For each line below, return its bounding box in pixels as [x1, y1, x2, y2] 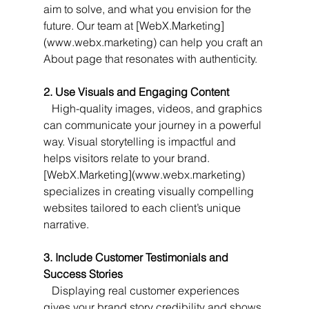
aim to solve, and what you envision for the [43, 1, 254, 16]
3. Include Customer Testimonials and [43, 250, 231, 264]
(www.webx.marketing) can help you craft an [43, 34, 266, 49]
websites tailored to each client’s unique [43, 200, 243, 215]
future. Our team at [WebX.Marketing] [43, 18, 224, 32]
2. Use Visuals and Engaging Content [43, 84, 229, 99]
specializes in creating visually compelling [43, 183, 257, 198]
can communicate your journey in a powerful [43, 117, 264, 132]
